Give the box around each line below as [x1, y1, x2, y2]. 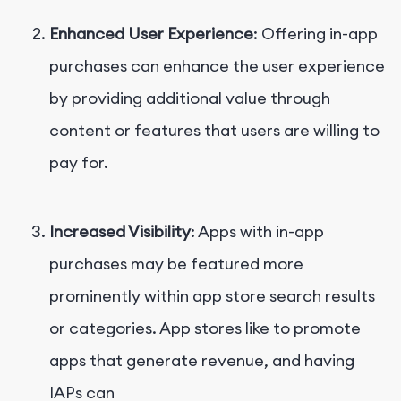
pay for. [49, 151, 108, 173]
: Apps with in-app [191, 220, 324, 242]
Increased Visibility [49, 220, 191, 242]
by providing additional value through [49, 87, 330, 108]
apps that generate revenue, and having [49, 349, 354, 371]
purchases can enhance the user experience [49, 55, 385, 76]
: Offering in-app [253, 22, 378, 44]
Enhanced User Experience [49, 22, 253, 44]
